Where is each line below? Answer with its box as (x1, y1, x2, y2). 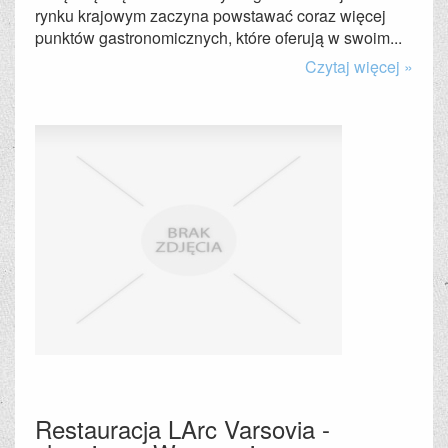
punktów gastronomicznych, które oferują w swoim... (35, 26, 402, 49)
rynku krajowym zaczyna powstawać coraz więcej (35, 4, 386, 27)
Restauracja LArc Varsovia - (35, 411, 330, 446)
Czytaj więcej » (305, 55, 413, 78)
